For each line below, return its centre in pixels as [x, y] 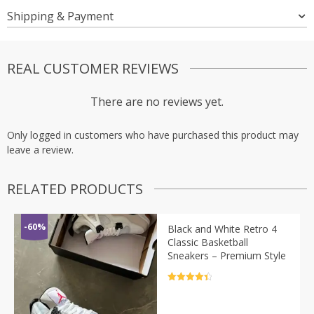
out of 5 [183, 293]
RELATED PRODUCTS [75, 189]
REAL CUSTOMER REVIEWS [93, 68]
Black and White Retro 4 [222, 228]
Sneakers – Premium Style [227, 255]
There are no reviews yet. [157, 101]
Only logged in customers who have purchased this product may [153, 135]
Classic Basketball [208, 242]
